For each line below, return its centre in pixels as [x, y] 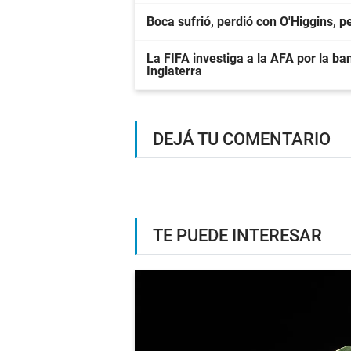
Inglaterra [174, 71]
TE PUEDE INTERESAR [237, 236]
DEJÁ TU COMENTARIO [242, 139]
